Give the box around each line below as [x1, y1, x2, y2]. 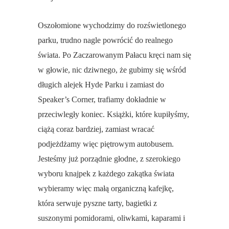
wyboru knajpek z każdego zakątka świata [38, 169, 174, 178]
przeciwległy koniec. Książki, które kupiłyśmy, [38, 110, 189, 119]
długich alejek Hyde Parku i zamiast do [38, 80, 164, 89]
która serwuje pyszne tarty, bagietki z [38, 199, 157, 208]
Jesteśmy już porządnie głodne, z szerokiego [38, 154, 180, 164]
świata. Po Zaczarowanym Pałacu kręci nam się [38, 51, 191, 60]
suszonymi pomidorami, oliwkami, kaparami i [38, 214, 185, 223]
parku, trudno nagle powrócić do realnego [38, 36, 173, 45]
